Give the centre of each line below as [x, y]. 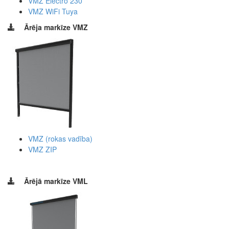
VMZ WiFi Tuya [53, 11]
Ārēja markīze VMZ [56, 27]
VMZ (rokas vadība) [60, 138]
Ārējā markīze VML [56, 181]
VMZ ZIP [42, 149]
